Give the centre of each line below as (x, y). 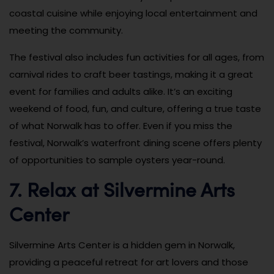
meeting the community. (66, 30)
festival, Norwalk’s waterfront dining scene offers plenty (135, 143)
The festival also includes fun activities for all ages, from (137, 57)
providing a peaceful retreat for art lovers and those (129, 262)
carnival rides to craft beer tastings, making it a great (131, 74)
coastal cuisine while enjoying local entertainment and (133, 13)
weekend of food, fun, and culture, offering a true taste (135, 108)
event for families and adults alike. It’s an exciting (121, 91)
